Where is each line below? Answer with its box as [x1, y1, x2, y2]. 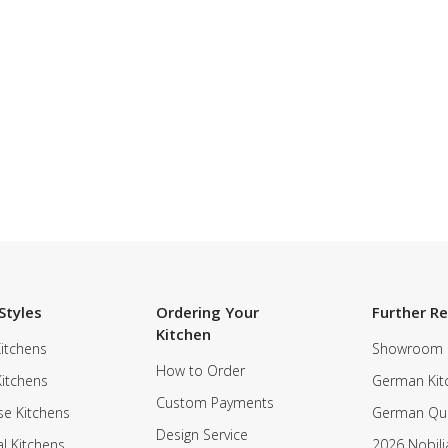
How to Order [155, 361, 245, 380]
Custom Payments [155, 393, 274, 412]
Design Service [155, 425, 248, 444]
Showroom [372, 339, 444, 358]
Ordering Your [155, 302, 259, 322]
